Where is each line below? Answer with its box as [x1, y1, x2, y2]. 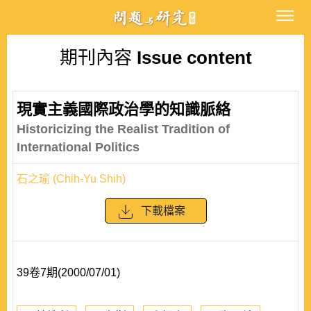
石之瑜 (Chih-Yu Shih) [17, 173, 126, 185]
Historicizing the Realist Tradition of [17, 122, 230, 136]
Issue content [131, 47, 252, 68]
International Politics [17, 140, 140, 154]
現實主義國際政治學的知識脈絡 [17, 101, 230, 118]
